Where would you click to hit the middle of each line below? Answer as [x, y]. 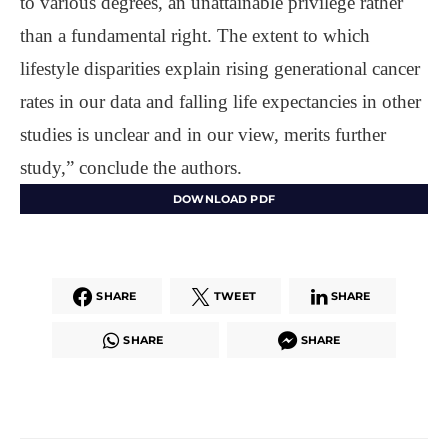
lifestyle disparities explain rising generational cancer [220, 68]
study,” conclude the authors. [131, 167]
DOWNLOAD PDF [224, 199]
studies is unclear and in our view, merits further [203, 134]
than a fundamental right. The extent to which [195, 35]
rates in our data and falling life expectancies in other [220, 101]
